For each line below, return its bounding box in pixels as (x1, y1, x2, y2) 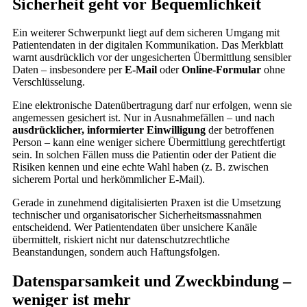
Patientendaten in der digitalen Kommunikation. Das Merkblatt (12, 39, 283, 51)
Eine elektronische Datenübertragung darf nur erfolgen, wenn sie (12, 99, 292, 112)
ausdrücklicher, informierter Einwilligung (12, 124, 208, 136)
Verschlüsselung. (12, 76, 85, 88)
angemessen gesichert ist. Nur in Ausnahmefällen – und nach (12, 112, 275, 124)
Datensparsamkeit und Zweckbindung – (12, 272, 291, 291)
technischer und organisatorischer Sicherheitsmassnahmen (12, 209, 262, 221)
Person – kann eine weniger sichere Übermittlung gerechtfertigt (12, 136, 285, 149)
